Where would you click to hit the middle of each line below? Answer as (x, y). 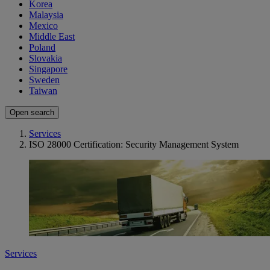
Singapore (48, 69)
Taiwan (43, 91)
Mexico (43, 26)
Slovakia (46, 58)
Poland (42, 48)
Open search (32, 113)
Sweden (44, 80)
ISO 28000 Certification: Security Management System (134, 145)
